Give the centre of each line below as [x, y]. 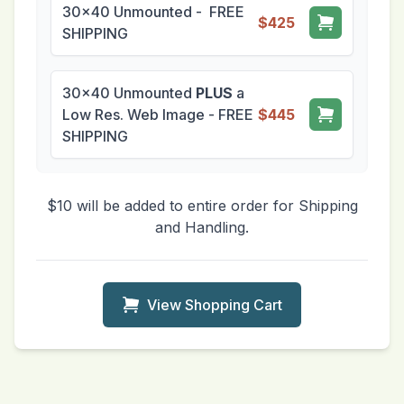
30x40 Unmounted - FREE [153, 12]
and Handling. [202, 228]
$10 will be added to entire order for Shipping [202, 206]
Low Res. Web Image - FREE [158, 115]
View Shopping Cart [215, 305]
